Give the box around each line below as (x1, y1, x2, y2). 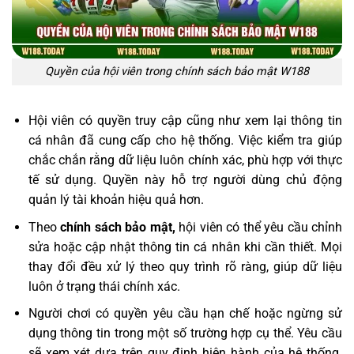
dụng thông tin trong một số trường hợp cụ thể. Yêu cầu (28, 326, 342, 341)
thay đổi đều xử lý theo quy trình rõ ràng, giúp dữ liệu (28, 258, 342, 274)
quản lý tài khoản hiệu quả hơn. (28, 192, 204, 208)
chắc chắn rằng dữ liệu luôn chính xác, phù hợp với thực (28, 153, 342, 168)
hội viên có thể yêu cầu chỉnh (175, 219, 343, 235)
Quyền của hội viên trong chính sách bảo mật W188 (45, 65, 309, 79)
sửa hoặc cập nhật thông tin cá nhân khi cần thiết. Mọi (28, 239, 342, 254)
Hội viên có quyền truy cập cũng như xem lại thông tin (28, 113, 342, 129)
